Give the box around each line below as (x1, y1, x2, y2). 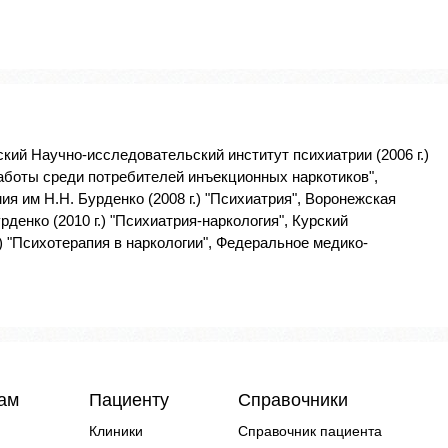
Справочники (237, 390, 348, 411)
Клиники (88, 423, 143, 440)
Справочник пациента (237, 423, 382, 440)
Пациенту (88, 390, 169, 411)
